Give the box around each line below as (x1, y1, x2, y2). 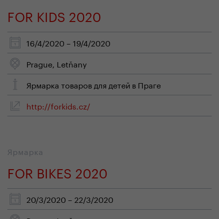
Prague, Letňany (26, 57, 87, 69)
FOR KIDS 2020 (7, 5, 101, 25)
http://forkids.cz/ (26, 99, 90, 111)
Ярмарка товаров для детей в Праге (26, 78, 161, 90)
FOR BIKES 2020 (7, 161, 108, 181)
